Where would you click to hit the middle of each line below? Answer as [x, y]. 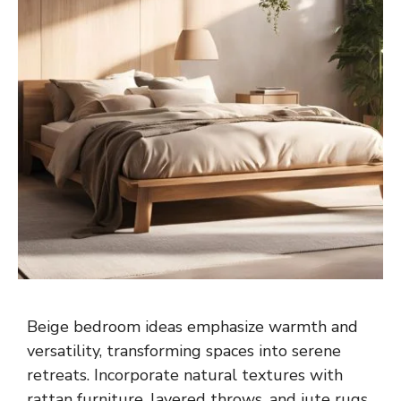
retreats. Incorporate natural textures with [185, 375]
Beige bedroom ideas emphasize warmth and [192, 327]
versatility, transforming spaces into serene [184, 351]
